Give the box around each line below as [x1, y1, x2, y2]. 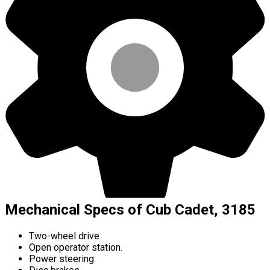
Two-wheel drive [29, 230, 99, 242]
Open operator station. [29, 241, 122, 253]
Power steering [29, 253, 94, 265]
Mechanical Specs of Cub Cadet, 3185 [5, 201, 256, 218]
